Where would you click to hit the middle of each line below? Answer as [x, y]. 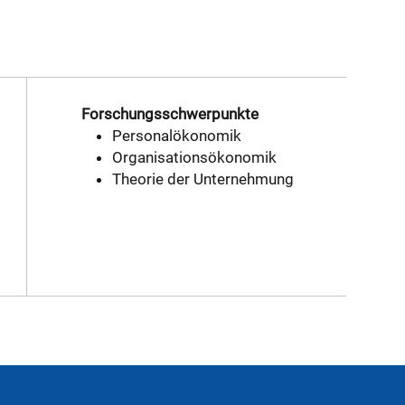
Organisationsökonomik [194, 157]
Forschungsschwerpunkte [170, 114]
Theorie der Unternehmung [202, 179]
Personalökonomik [176, 136]
